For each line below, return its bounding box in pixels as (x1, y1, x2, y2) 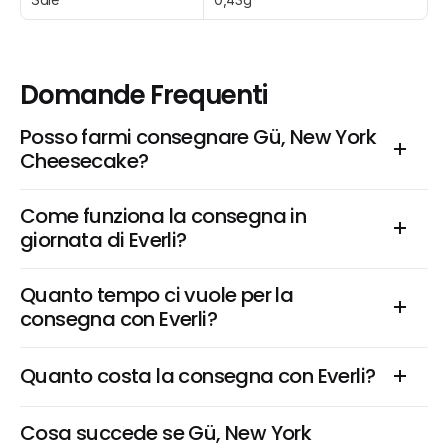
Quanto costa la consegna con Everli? (20, 362, 376, 390)
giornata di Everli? (20, 226, 187, 254)
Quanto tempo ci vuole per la (20, 281, 294, 309)
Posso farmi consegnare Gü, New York (20, 123, 376, 151)
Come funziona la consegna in (20, 202, 307, 230)
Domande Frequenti (20, 77, 268, 113)
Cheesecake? (20, 147, 149, 175)
